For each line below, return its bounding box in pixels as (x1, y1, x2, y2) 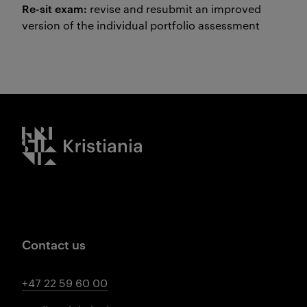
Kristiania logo (22, 127, 96, 142)
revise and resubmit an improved (90, 1, 261, 16)
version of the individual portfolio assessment (22, 18, 262, 32)
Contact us (22, 235, 86, 252)
